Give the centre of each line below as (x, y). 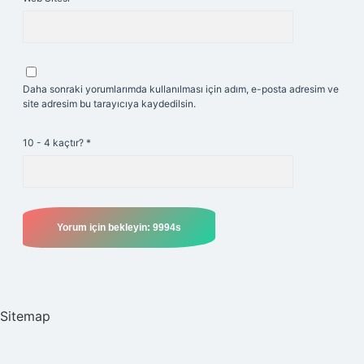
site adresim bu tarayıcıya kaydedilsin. (109, 104)
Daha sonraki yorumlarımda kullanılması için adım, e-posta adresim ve (181, 89)
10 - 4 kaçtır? (54, 143)
